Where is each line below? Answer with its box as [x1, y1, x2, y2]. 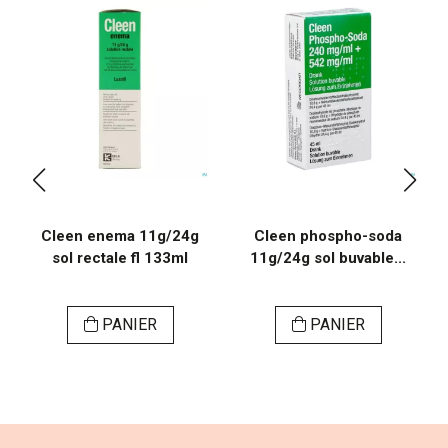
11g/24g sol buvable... [250, 249, 406, 268]
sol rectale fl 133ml [52, 249, 188, 268]
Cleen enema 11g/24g [41, 227, 199, 246]
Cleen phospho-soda [254, 227, 402, 246]
